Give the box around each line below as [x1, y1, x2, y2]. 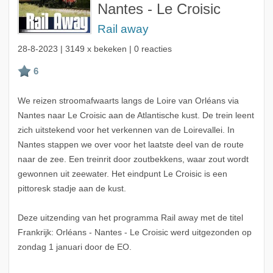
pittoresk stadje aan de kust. [17, 184, 126, 194]
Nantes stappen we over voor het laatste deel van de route [17, 140, 244, 150]
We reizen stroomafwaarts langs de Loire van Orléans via [17, 96, 239, 106]
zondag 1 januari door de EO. [17, 243, 132, 252]
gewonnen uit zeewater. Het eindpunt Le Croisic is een [17, 169, 227, 179]
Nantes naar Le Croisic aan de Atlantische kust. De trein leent [17, 111, 254, 121]
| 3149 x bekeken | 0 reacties [57, 44, 172, 54]
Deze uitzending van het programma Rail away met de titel [17, 213, 243, 223]
